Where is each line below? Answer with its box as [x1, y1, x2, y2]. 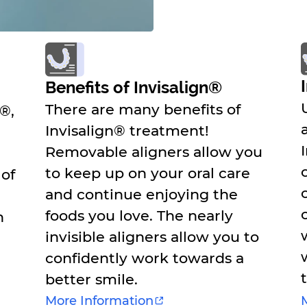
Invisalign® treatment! [45, 121, 210, 139]
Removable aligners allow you [45, 143, 263, 160]
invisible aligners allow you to [45, 228, 260, 245]
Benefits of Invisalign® [45, 77, 223, 97]
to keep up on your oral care [45, 164, 251, 182]
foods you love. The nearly [45, 206, 234, 224]
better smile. [45, 270, 138, 288]
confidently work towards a [45, 249, 245, 267]
